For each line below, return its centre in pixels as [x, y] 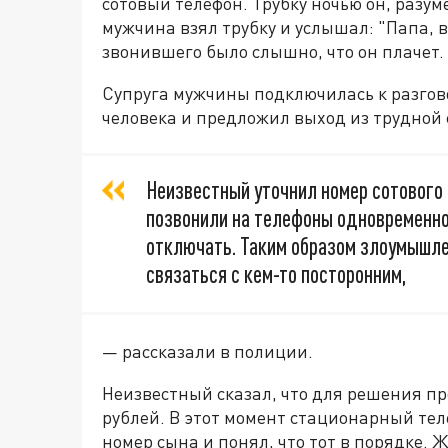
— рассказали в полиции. [207, 351]
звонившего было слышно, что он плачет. [273, 51]
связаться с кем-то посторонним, [276, 274]
